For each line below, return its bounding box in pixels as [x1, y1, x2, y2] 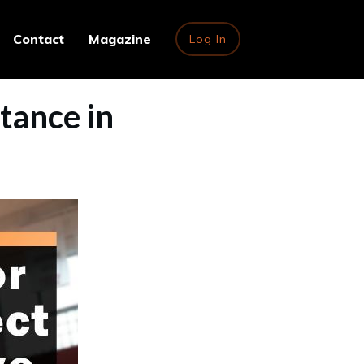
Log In [189, 32, 227, 47]
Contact [13, 31, 64, 48]
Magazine [89, 31, 151, 48]
